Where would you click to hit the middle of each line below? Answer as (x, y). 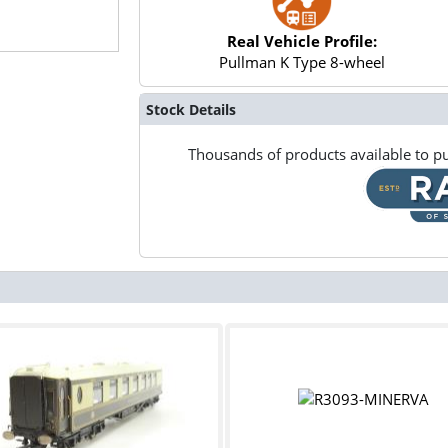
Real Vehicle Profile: (302, 41)
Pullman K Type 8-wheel (302, 62)
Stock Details (190, 109)
